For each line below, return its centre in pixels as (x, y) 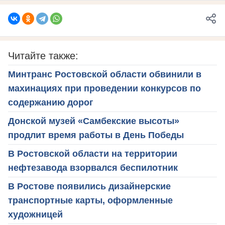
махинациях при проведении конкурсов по (104, 88)
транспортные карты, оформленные (90, 200)
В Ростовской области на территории (93, 153)
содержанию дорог (51, 102)
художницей (35, 214)
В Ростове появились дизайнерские (89, 186)
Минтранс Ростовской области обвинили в (105, 74)
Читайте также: (43, 55)
